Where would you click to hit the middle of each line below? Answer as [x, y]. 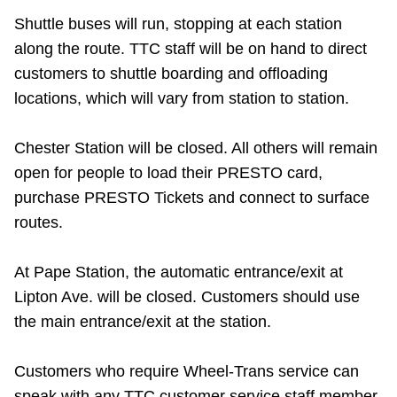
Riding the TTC [105, 21]
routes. [39, 223]
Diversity [86, 132]
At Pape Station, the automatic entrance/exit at [179, 272]
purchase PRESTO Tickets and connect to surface [192, 198]
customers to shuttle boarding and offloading [171, 74]
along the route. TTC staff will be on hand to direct [191, 49]
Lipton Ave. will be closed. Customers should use [187, 297]
